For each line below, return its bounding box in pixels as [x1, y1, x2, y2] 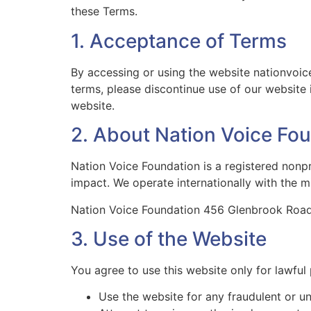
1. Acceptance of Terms [71, 28, 287, 53]
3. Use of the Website [71, 226, 267, 251]
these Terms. [71, 4, 137, 19]
